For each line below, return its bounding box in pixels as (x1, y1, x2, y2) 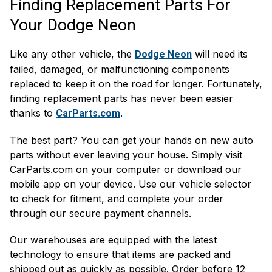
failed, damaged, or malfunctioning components (10, 63, 229, 75)
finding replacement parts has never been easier (10, 92, 233, 104)
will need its (192, 47, 251, 60)
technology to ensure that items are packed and (10, 248, 231, 260)
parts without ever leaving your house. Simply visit (10, 148, 242, 161)
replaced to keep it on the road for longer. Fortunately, (10, 77, 262, 90)
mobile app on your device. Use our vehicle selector (10, 177, 251, 190)
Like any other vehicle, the (10, 47, 135, 60)
